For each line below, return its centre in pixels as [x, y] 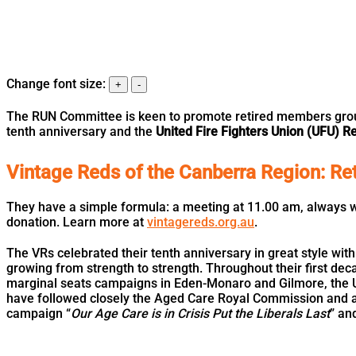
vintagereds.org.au [201, 222]
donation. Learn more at [77, 222]
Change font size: [58, 83]
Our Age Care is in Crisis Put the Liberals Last [200, 313]
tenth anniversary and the [81, 131]
